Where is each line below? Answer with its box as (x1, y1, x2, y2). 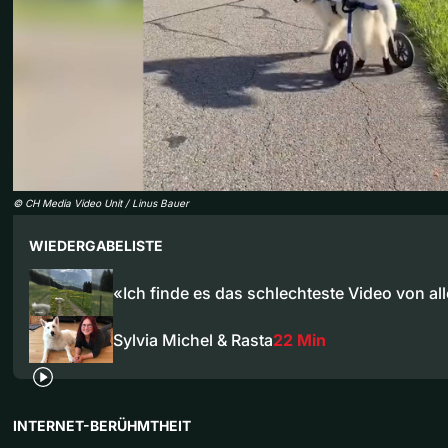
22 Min (273, 329, 326, 350)
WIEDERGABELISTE (29, 236, 163, 254)
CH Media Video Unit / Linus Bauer (25, 196, 189, 209)
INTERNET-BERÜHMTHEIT (13, 417, 191, 435)
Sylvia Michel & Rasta (113, 329, 273, 350)
